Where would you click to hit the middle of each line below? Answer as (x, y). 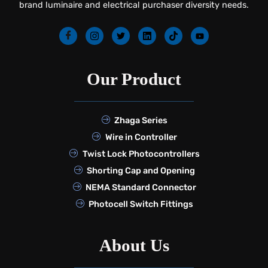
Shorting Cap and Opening (141, 170)
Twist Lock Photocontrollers (141, 154)
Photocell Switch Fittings (141, 204)
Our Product (134, 79)
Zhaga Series (141, 120)
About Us (134, 245)
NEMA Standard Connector (141, 187)
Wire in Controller (141, 137)
